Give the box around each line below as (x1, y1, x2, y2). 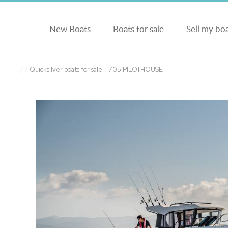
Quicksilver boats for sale (30, 65, 102, 74)
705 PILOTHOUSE (108, 65, 163, 74)
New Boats (49, 23, 91, 35)
